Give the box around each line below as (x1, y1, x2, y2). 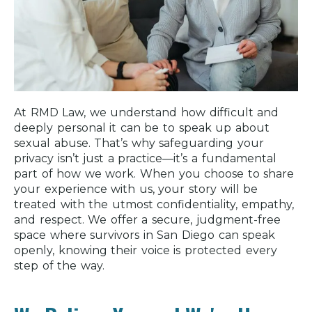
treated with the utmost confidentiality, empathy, (14, 198, 295, 211)
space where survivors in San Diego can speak (14, 228, 276, 242)
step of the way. (14, 259, 104, 272)
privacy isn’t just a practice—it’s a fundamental (14, 152, 276, 165)
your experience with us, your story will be (14, 182, 258, 196)
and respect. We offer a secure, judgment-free (14, 213, 281, 226)
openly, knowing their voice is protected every (14, 244, 277, 257)
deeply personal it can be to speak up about (14, 121, 270, 134)
